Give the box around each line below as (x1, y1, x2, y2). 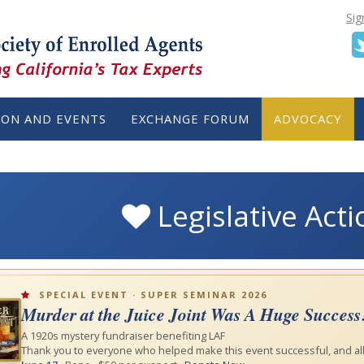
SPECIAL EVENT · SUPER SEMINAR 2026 (34, 288, 267, 301)
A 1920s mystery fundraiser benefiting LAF (20, 328, 225, 344)
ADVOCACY (274, 110, 342, 127)
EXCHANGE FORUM (131, 110, 249, 127)
